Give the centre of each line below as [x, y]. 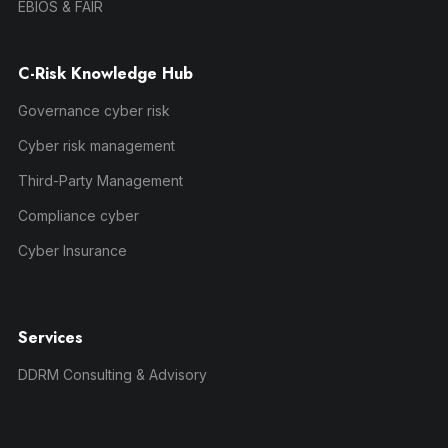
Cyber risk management [96, 145]
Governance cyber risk [93, 110]
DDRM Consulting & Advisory [112, 374]
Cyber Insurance [72, 250]
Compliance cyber [78, 215]
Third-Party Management [100, 180]
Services [50, 337]
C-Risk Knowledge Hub [105, 73]
